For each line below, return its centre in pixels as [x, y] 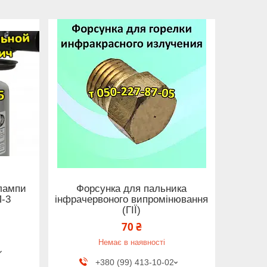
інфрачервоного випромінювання [132, 199]
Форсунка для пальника [132, 189]
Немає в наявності [131, 243]
